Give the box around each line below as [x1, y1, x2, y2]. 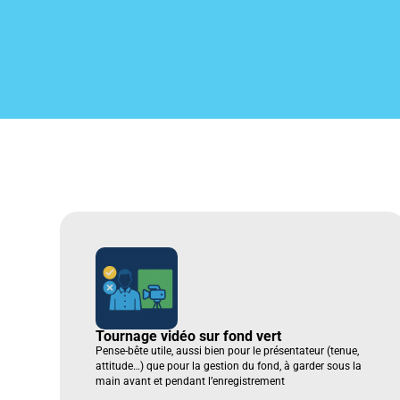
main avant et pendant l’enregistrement [96, 374, 288, 387]
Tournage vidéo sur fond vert [96, 327, 282, 345]
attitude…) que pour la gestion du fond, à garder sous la [96, 359, 362, 372]
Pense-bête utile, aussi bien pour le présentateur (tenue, [96, 344, 360, 357]
